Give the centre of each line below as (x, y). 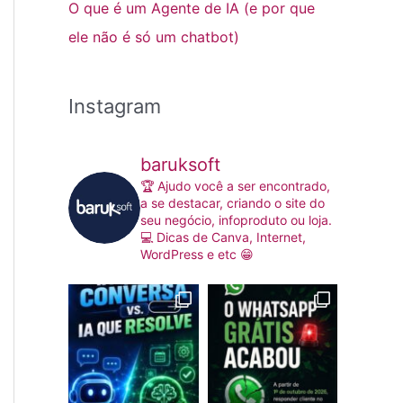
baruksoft (180, 165)
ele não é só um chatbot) (154, 37)
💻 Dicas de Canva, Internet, (223, 237)
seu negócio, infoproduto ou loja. (236, 220)
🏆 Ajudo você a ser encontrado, (235, 186)
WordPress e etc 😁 (197, 255)
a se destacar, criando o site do (233, 203)
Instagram (115, 107)
